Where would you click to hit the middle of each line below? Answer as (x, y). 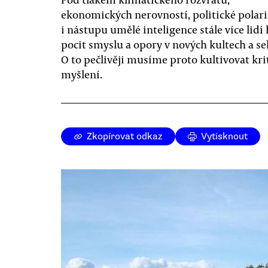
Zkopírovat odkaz (125, 136)
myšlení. (82, 74)
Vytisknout (224, 136)
